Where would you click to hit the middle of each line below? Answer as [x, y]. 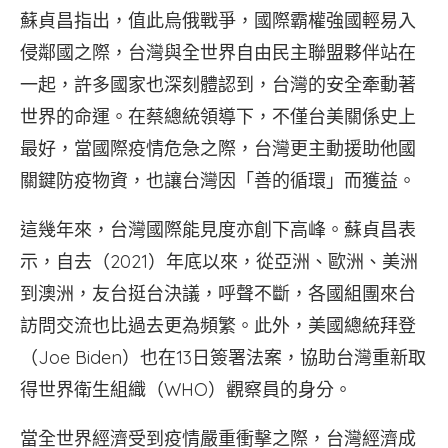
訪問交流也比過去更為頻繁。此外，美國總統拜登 [218, 325]
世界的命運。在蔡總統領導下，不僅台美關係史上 [218, 116]
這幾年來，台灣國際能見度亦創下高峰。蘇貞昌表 [218, 229]
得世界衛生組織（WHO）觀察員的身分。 [186, 389]
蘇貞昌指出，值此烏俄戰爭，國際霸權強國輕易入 [218, 20]
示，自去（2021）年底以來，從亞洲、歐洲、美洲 [219, 261]
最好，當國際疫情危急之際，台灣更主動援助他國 [218, 148]
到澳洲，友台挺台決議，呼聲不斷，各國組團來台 [218, 293]
